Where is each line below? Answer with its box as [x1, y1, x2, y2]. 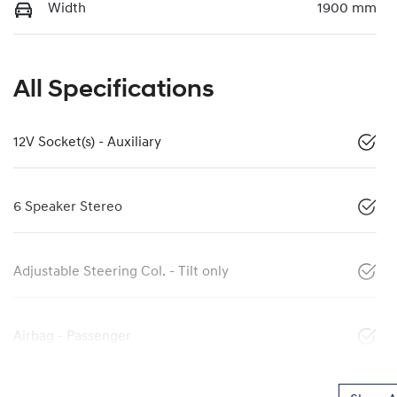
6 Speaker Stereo [13, 200, 122, 215]
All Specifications [13, 78, 214, 104]
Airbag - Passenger [13, 330, 131, 345]
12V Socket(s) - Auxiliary [13, 136, 161, 151]
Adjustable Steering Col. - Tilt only [13, 265, 229, 280]
